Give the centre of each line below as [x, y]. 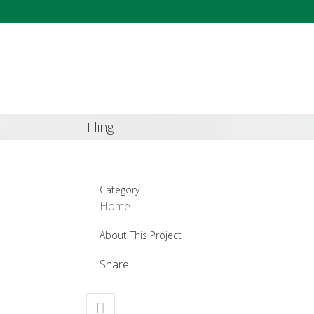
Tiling [100, 127]
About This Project [141, 235]
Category [120, 190]
